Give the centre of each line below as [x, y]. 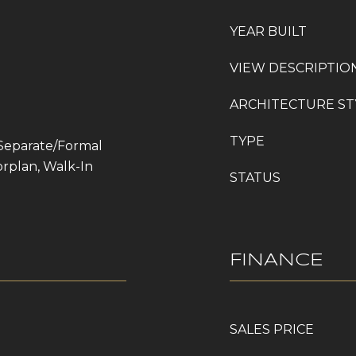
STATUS [255, 178]
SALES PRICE [272, 329]
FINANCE [277, 261]
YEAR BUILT [268, 31]
